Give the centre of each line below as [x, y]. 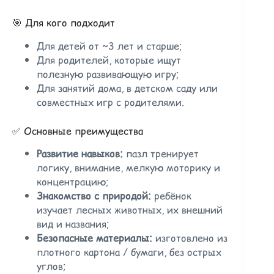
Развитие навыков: [80, 154]
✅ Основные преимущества [78, 130]
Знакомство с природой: [94, 196]
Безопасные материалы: [94, 238]
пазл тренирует [161, 154]
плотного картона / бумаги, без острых [129, 252]
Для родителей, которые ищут [109, 59]
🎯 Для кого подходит [64, 22]
